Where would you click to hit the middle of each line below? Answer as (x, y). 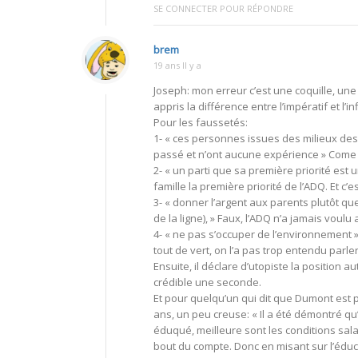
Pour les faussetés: (201, 122)
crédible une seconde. (207, 282)
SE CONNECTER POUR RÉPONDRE (223, 8)
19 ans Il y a (177, 65)
